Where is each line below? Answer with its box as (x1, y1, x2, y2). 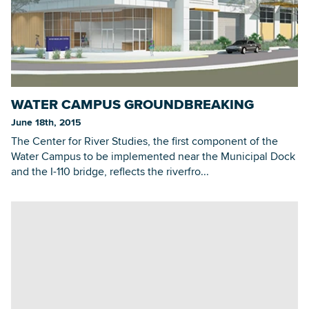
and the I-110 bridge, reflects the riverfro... (11, 163, 209, 179)
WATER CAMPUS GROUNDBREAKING (11, 93, 254, 114)
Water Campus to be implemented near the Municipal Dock (11, 148, 295, 164)
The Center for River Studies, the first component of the (11, 132, 278, 149)
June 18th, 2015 (11, 114, 81, 129)
